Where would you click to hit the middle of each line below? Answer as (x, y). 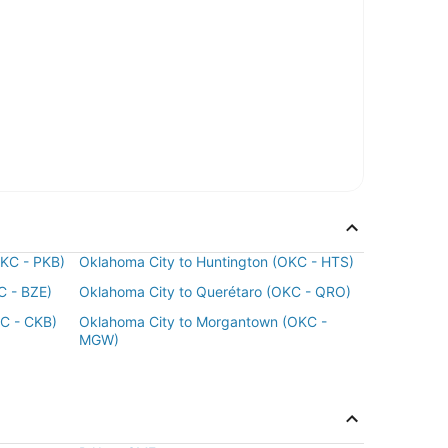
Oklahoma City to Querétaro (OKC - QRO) (215, 292)
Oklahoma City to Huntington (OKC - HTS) (216, 262)
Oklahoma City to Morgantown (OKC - (203, 322)
